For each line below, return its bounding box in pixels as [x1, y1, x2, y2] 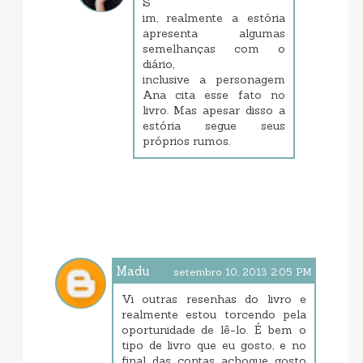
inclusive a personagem [142, 72, 286, 88]
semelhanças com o [142, 41, 286, 57]
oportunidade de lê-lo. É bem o [121, 322, 307, 338]
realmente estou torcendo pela [121, 307, 307, 322]
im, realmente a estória [142, 11, 286, 26]
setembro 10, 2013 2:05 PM [173, 266, 313, 279]
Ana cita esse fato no [142, 88, 286, 103]
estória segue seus [142, 118, 286, 134]
